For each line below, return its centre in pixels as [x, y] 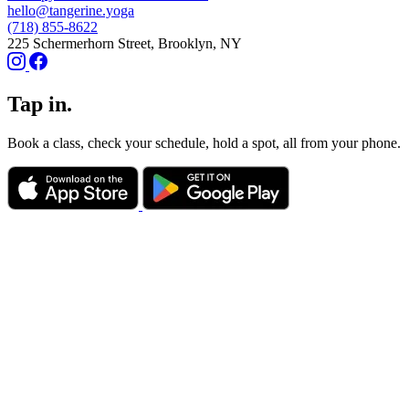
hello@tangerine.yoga [71, 10]
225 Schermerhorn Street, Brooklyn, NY [125, 43]
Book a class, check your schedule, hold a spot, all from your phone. [204, 142]
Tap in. [40, 104]
